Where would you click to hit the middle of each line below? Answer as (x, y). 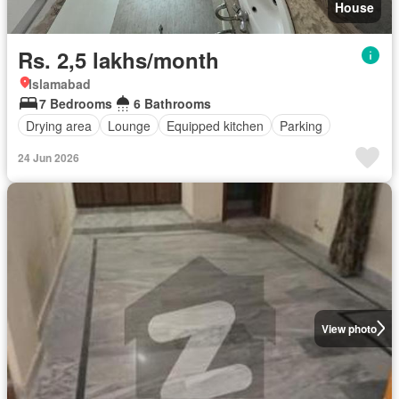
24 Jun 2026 (49, 158)
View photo (349, 328)
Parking (301, 125)
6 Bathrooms (172, 103)
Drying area (59, 125)
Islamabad (60, 84)
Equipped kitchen (215, 125)
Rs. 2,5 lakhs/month (118, 60)
